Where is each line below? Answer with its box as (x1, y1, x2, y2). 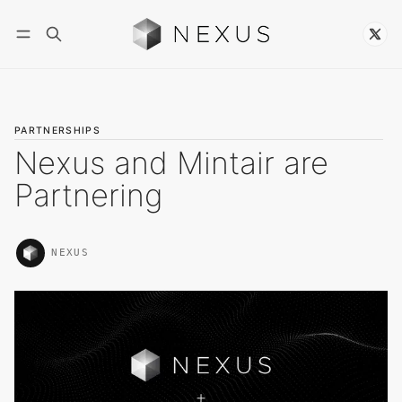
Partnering (14, 176, 162, 214)
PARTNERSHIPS (14, 124, 100, 136)
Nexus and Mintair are (14, 144, 328, 181)
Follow (284, 43, 325, 59)
